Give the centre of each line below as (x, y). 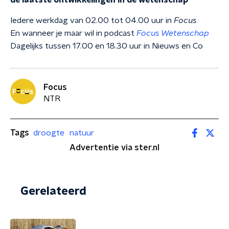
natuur (82, 133)
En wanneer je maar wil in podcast (73, 33)
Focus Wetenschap (173, 33)
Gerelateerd (53, 191)
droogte (49, 133)
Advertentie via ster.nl (114, 148)
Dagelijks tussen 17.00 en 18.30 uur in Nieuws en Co (107, 46)
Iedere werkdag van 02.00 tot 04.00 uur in (92, 20)
